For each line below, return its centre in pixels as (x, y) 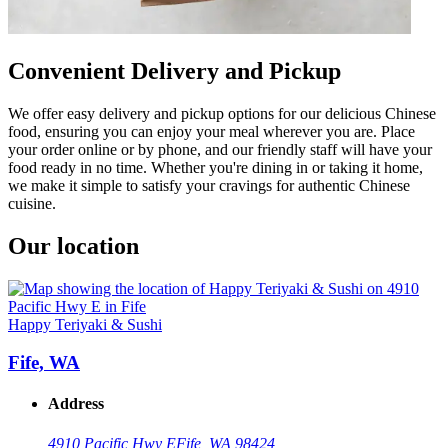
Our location (73, 245)
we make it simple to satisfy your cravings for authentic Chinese (209, 185)
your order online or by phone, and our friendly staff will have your (220, 149)
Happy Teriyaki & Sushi (85, 324)
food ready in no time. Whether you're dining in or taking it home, (215, 167)
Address (76, 404)
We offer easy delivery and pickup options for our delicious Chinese (222, 113)
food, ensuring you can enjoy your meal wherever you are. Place (211, 131)
